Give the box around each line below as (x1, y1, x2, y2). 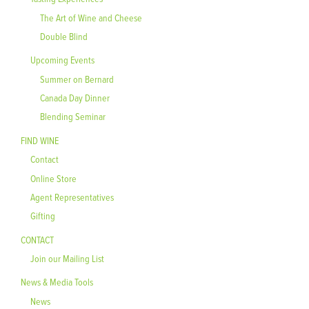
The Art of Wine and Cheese (40, 10, 142, 24)
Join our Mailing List (30, 252, 104, 266)
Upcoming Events (30, 53, 94, 67)
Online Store (30, 171, 77, 185)
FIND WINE (21, 133, 59, 147)
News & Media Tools (21, 275, 93, 289)
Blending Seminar (40, 110, 106, 123)
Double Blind (40, 29, 88, 43)
